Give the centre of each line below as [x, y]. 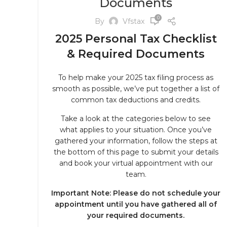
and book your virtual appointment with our [136, 163]
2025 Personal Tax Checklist [136, 39]
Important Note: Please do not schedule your [136, 193]
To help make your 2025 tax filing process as [136, 78]
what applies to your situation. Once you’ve [136, 130]
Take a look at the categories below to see [136, 119]
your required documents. [136, 215]
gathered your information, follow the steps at [136, 141]
